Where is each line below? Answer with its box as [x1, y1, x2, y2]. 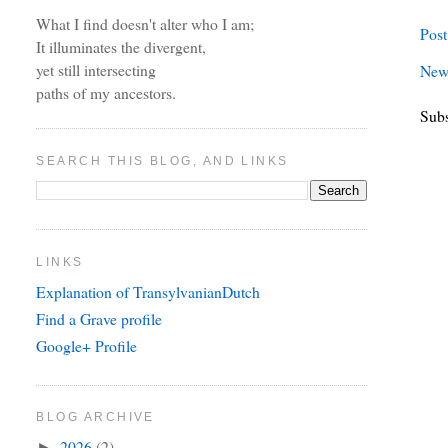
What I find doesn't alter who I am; [36, 13, 255, 35]
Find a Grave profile [36, 308, 163, 330]
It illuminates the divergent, [36, 36, 207, 58]
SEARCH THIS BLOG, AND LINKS [36, 153, 289, 168]
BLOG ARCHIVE [36, 410, 155, 425]
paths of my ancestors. [36, 82, 177, 104]
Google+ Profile [36, 334, 138, 356]
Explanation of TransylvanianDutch [36, 281, 261, 303]
